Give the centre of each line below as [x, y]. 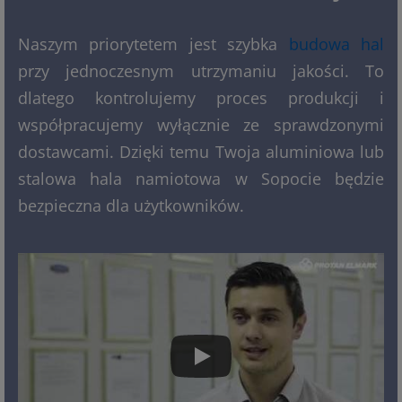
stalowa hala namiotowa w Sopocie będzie [201, 178]
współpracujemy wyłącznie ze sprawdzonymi [201, 124]
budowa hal [336, 44]
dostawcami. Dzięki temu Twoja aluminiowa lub [201, 151]
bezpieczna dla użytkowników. [131, 205]
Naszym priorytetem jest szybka [153, 44]
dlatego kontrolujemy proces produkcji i [201, 97]
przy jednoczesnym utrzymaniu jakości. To [201, 70]
